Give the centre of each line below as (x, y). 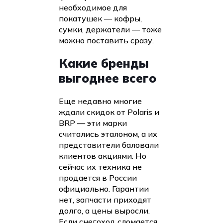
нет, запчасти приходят (105, 199)
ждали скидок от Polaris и (109, 112)
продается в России (98, 177)
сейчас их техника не (100, 167)
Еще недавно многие (100, 101)
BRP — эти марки (93, 123)
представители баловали (109, 145)
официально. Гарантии (104, 188)
